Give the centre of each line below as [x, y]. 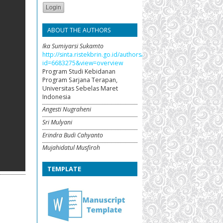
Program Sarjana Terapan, [80, 80]
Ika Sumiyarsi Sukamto [73, 46]
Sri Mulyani [57, 122]
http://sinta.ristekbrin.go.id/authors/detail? [103, 54]
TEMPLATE [64, 169]
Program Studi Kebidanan [79, 71]
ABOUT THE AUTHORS [79, 30]
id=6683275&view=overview [83, 63]
